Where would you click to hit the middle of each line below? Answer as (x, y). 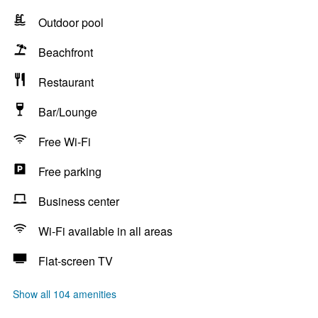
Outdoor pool (71, 22)
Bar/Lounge (68, 112)
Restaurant (66, 82)
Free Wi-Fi (65, 142)
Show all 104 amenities (65, 294)
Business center (79, 201)
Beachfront (66, 52)
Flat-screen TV (76, 261)
